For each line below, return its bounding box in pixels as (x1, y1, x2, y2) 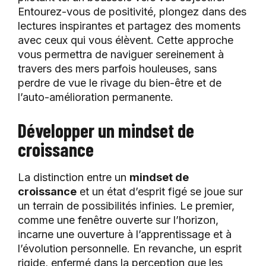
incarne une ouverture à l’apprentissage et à (18, 228, 232, 241)
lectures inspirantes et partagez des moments (18, 20, 240, 33)
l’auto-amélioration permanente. (18, 91, 173, 104)
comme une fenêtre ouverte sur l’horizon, (18, 214, 218, 227)
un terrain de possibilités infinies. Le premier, (18, 199, 235, 213)
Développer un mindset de (18, 119, 194, 142)
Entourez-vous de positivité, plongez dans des (18, 5, 246, 18)
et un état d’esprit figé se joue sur (77, 185, 243, 198)
